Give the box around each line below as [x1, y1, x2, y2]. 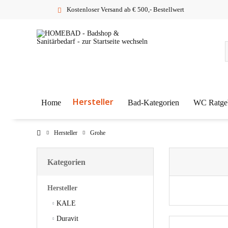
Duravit [54, 215, 78, 223]
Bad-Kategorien [128, 98, 179, 107]
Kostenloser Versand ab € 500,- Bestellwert [67, 6, 184, 14]
